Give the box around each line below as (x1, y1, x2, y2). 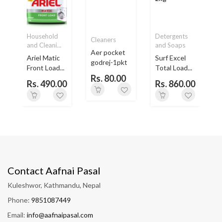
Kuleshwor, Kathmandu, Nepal (7, 181, 101, 190)
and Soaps (155, 41, 185, 50)
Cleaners (91, 36, 116, 44)
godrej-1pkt (91, 58, 128, 67)
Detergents (155, 32, 188, 41)
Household (26, 32, 58, 41)
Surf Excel (155, 54, 186, 62)
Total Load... (155, 63, 192, 72)
